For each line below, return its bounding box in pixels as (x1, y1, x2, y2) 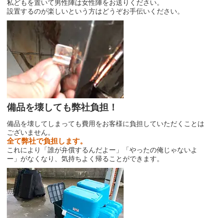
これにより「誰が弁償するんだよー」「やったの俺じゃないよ (7, 146, 198, 154)
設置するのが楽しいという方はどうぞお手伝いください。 (7, 7, 184, 16)
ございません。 (7, 128, 55, 137)
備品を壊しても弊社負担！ (7, 102, 118, 113)
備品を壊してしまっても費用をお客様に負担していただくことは (7, 120, 205, 128)
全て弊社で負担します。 (7, 137, 88, 145)
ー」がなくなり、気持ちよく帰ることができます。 (7, 155, 164, 163)
